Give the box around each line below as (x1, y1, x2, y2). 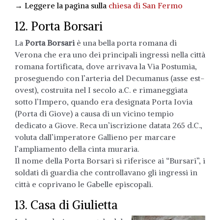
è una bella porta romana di (75, 37, 177, 48)
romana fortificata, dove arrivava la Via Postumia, (15, 61, 197, 71)
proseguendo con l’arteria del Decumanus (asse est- (15, 73, 204, 83)
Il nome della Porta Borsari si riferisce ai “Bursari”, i (15, 155, 205, 165)
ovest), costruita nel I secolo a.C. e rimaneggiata (15, 84, 188, 95)
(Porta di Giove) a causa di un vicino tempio (15, 108, 174, 118)
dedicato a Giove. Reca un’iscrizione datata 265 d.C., (15, 120, 202, 130)
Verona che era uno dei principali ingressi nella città (15, 49, 205, 59)
